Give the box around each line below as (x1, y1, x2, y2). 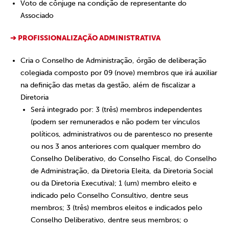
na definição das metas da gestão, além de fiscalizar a (20, 81, 195, 89)
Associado (20, 11, 54, 20)
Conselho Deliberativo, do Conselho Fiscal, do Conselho (31, 154, 217, 163)
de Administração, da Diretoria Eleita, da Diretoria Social (31, 167, 213, 175)
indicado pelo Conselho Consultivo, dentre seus (31, 191, 188, 200)
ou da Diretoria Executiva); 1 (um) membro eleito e (31, 179, 197, 188)
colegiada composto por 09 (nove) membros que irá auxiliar (20, 68, 217, 77)
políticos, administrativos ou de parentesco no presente (31, 130, 213, 139)
